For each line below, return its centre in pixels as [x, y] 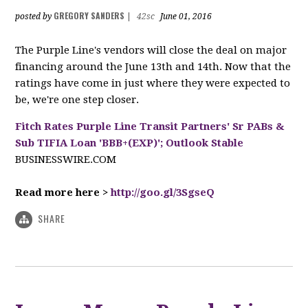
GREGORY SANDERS [89, 15]
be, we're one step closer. [77, 99]
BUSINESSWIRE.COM [66, 159]
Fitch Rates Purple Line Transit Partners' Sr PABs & [150, 126]
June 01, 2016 [185, 16]
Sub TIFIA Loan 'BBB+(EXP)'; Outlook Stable [130, 143]
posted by [35, 16]
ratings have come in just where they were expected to [153, 83]
